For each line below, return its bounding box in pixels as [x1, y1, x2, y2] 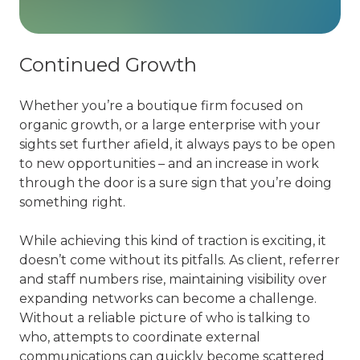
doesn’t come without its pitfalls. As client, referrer [19, 252, 340, 268]
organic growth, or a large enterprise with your [19, 117, 321, 133]
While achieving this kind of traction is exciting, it [19, 233, 326, 248]
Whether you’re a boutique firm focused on [19, 98, 303, 113]
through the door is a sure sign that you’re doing [19, 175, 332, 190]
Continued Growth [19, 53, 197, 76]
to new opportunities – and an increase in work [19, 156, 319, 171]
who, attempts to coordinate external [19, 329, 260, 345]
